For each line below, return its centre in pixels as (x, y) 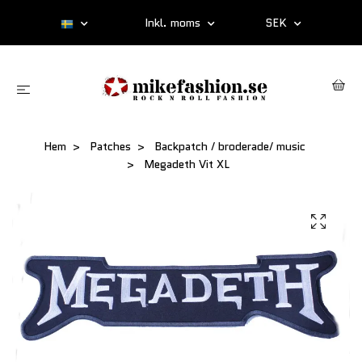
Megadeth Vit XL (185, 164)
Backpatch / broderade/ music (230, 147)
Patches (110, 147)
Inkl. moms (174, 23)
